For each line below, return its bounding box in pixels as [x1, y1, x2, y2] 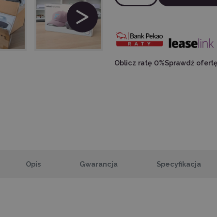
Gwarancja [79, 160, 118, 168]
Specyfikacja [156, 160, 201, 168]
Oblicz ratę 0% [114, 58, 165, 67]
